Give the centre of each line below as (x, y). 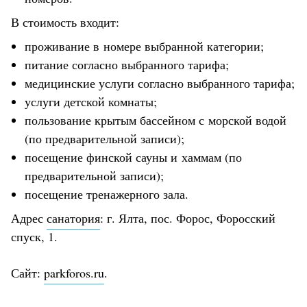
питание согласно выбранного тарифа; (127, 64)
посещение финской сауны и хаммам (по (133, 157)
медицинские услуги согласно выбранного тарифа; (160, 83)
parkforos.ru (74, 272)
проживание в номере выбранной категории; (144, 46)
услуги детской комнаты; (91, 101)
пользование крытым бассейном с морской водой (156, 120)
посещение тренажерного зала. (107, 194)
